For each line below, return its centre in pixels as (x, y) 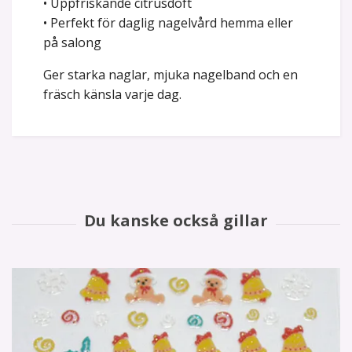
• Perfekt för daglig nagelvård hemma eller (168, 23)
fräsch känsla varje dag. (112, 95)
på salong (72, 43)
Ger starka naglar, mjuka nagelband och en (170, 75)
